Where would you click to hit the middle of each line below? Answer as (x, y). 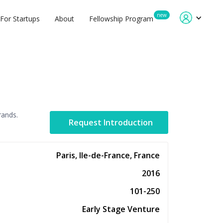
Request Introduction (111, 122)
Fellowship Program (121, 19)
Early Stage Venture (121, 209)
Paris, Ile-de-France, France (108, 155)
